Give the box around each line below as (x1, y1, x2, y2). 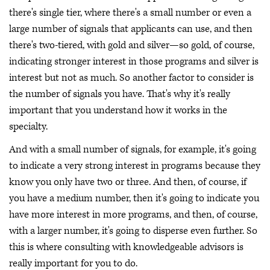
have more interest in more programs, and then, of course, (9, 207, 257, 221)
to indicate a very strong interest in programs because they (9, 159, 260, 172)
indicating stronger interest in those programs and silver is (9, 55, 259, 69)
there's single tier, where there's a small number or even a (9, 6, 251, 20)
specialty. (9, 120, 48, 134)
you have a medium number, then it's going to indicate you (9, 191, 259, 205)
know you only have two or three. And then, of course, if (9, 175, 246, 189)
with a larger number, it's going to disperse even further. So (9, 224, 257, 237)
